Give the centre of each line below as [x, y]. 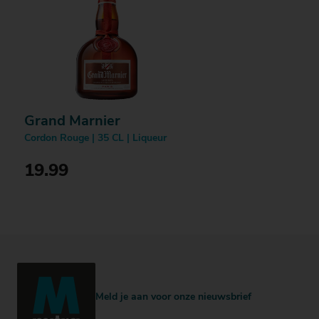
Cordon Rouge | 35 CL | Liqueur [95, 138]
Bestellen [100, 212]
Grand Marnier [72, 122]
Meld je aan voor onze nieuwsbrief [173, 297]
